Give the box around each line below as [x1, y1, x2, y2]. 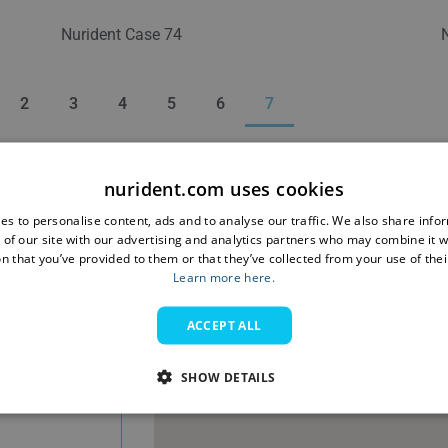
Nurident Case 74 [61, 24, 183, 44]
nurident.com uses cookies [104, 176, 344, 200]
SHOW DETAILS [180, 368, 276, 385]
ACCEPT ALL [186, 316, 262, 333]
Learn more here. [173, 268, 275, 285]
